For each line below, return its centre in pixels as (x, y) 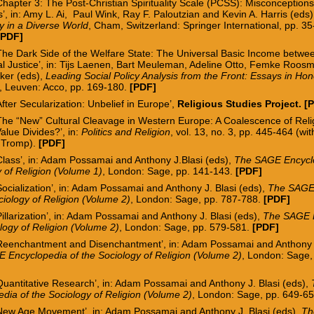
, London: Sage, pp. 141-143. (169, 171)
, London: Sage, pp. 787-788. (197, 199)
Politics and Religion (126, 131)
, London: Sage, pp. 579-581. (186, 227)
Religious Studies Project (238, 103)
